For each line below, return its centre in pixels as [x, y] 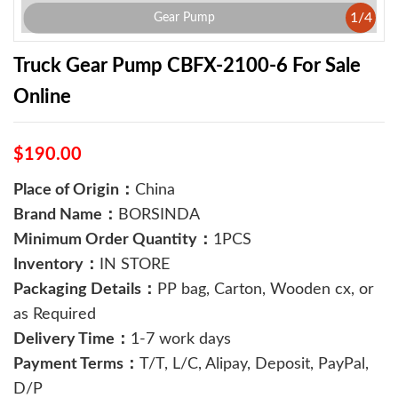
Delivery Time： [72, 339]
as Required [55, 314]
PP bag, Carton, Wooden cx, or [266, 290]
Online [42, 97]
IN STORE [135, 265]
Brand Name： [66, 215]
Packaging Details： [85, 290]
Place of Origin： [74, 190]
